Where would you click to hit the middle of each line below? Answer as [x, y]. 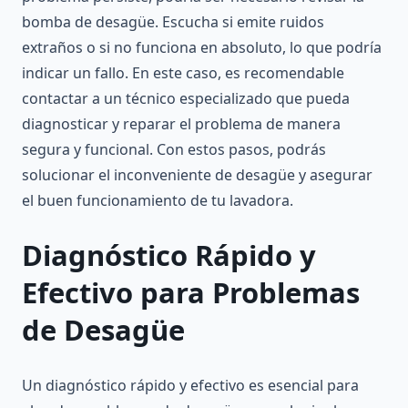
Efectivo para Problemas [191, 293]
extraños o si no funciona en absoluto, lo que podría [202, 48]
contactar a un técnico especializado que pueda [186, 99]
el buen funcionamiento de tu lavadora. [158, 201]
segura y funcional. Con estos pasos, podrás [174, 150]
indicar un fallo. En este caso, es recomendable [183, 73]
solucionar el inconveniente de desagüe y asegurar [197, 175]
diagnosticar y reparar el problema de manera [181, 124]
